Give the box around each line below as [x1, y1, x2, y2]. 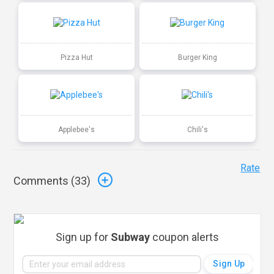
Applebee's [58, 125, 95, 134]
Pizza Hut [60, 53, 93, 62]
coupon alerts [150, 230, 220, 243]
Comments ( [13, 174, 75, 188]
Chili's [187, 125, 208, 134]
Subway [111, 230, 150, 243]
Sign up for [56, 230, 111, 243]
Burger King [177, 53, 217, 62]
